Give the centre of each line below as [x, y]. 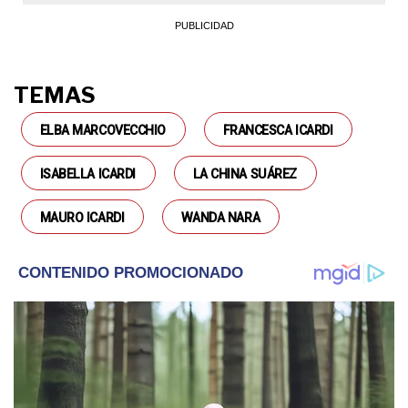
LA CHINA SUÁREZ [245, 174]
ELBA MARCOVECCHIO [103, 131]
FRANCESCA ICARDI [278, 131]
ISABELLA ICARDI [87, 174]
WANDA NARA [220, 218]
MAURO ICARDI [82, 218]
